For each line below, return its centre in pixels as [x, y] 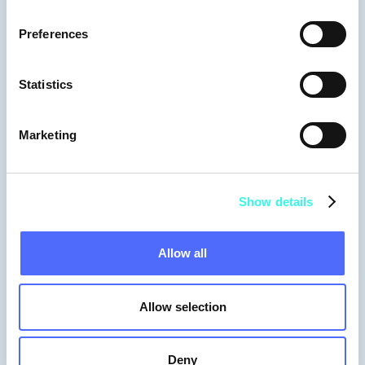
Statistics [46, 84]
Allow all [182, 253]
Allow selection [182, 306]
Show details [276, 201]
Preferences [54, 34]
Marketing [48, 135]
